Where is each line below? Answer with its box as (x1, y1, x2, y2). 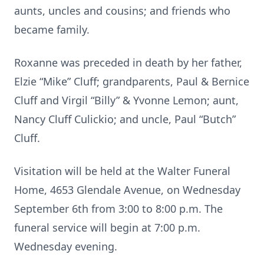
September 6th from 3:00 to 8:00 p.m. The (14, 202, 223, 216)
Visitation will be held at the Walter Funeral (14, 164, 230, 178)
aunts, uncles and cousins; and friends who (14, 4, 230, 18)
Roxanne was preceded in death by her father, (14, 55, 242, 70)
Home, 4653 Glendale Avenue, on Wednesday (14, 183, 240, 197)
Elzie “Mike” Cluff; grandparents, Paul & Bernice (14, 74, 249, 88)
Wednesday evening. (14, 239, 117, 253)
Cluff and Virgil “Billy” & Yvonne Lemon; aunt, (14, 93, 239, 107)
